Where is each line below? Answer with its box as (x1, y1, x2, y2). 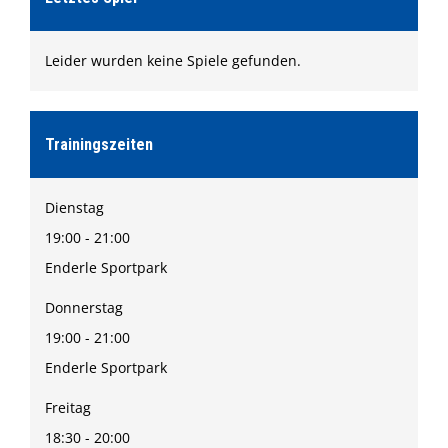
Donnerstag (45, 298, 123, 317)
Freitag (45, 398, 91, 417)
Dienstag (45, 198, 104, 217)
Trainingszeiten (45, 135, 153, 154)
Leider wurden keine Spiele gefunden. (45, 51, 301, 70)
